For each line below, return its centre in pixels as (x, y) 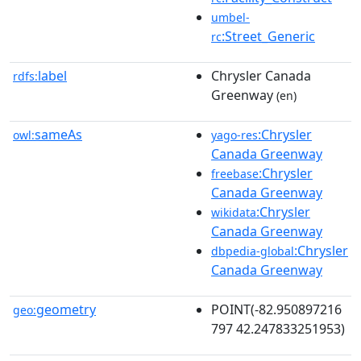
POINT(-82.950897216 (276, 309)
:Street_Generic (268, 36)
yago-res (234, 135)
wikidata (234, 212)
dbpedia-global (253, 251)
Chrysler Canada (261, 75)
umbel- (230, 17)
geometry (66, 309)
